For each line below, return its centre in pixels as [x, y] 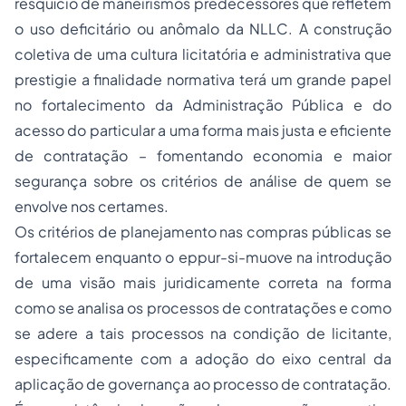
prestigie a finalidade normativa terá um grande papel [203, 80]
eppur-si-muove [235, 257]
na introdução [342, 257]
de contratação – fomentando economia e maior [203, 156]
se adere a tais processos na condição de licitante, [203, 333]
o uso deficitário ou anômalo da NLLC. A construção [203, 29]
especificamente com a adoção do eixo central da [203, 359]
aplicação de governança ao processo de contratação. [203, 384]
